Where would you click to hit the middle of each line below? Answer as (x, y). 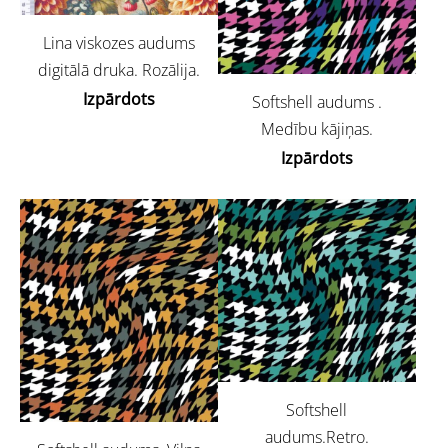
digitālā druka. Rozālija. (118, 70)
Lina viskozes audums (118, 43)
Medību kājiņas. (316, 128)
